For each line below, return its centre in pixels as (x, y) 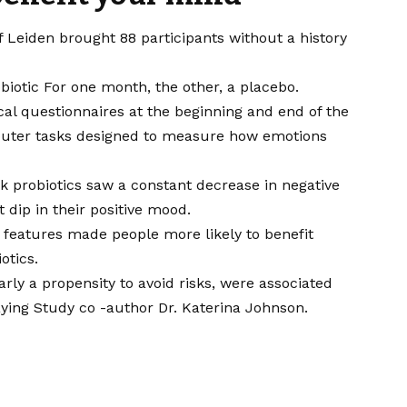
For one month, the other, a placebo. (169, 87)
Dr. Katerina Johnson (232, 308)
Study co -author (94, 308)
